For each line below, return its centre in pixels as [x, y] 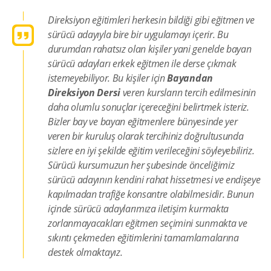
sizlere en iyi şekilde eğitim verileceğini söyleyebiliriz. [151, 151]
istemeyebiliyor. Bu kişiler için [108, 78]
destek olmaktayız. [85, 253]
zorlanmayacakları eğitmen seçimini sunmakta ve [148, 224]
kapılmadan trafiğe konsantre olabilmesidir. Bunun [151, 194]
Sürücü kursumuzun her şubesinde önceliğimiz [141, 165]
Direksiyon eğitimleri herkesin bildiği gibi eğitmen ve [151, 20]
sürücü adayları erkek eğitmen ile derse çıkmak [142, 64]
